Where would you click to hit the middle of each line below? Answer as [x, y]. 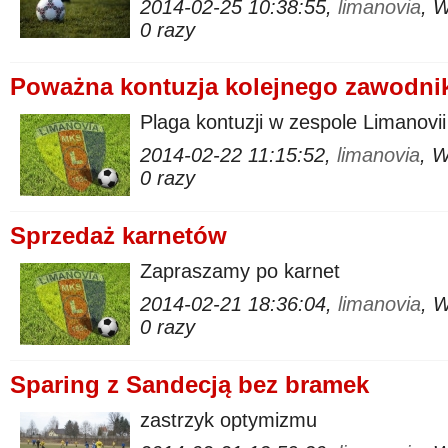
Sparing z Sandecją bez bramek [189, 384]
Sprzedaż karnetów [118, 235]
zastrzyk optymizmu [228, 420]
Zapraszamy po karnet [240, 271]
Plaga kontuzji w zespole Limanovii [293, 122]
